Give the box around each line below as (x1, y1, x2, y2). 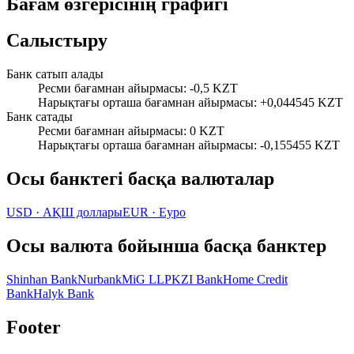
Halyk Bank (33, 286, 94, 300)
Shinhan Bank (6, 272, 77, 286)
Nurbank (77, 272, 122, 286)
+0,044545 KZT (260, 96, 343, 110)
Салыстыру (6, 30, 107, 51)
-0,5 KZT (190, 81, 238, 96)
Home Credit (223, 272, 288, 286)
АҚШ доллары (43, 205, 122, 220)
